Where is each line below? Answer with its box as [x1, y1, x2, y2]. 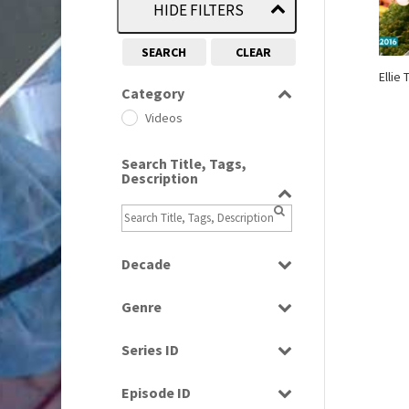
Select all [126, 372, 177, 389]
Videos [144, 110, 183, 126]
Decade [121, 254, 171, 273]
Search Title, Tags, [121, 153, 246, 173]
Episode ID [121, 383, 191, 402]
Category [121, 84, 184, 102]
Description [121, 168, 198, 187]
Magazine [144, 322, 197, 340]
